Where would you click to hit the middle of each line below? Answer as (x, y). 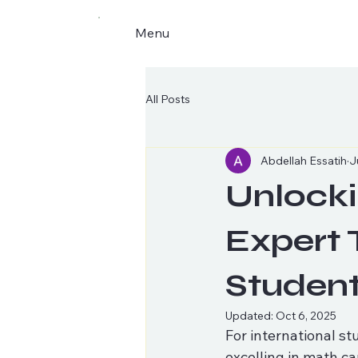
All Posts (168, 99)
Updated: (251, 316)
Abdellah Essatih (304, 160)
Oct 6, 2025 (306, 316)
